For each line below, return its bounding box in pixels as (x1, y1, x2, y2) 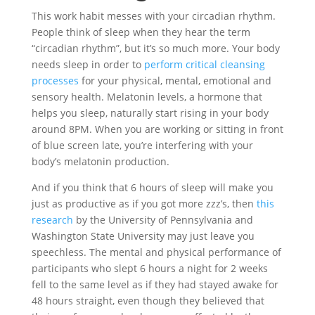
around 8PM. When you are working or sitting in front (31, 122, 283, 136)
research (31, 213, 73, 227)
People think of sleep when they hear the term (31, 25, 250, 39)
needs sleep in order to (31, 58, 144, 72)
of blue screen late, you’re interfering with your (31, 139, 253, 153)
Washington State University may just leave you (31, 229, 255, 243)
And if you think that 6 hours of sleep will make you (31, 181, 274, 195)
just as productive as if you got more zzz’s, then (31, 197, 257, 211)
